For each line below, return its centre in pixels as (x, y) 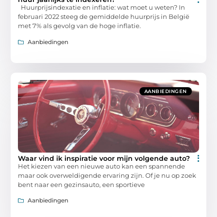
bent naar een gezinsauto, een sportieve (82, 184)
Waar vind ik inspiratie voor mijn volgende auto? (104, 158)
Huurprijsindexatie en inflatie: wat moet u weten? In (102, 8)
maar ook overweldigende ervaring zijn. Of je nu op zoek (107, 175)
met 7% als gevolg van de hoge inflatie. (80, 26)
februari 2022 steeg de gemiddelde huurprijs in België (104, 17)
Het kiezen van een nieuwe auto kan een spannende (102, 166)
